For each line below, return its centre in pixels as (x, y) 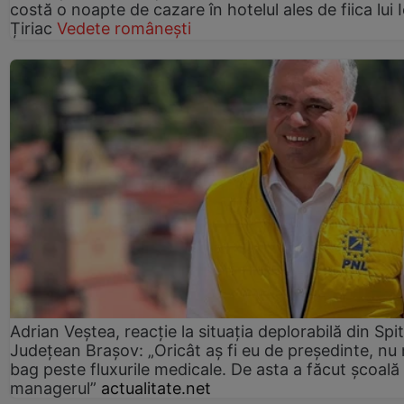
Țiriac (31, 29)
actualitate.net (156, 388)
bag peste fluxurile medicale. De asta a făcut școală (205, 369)
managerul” (53, 388)
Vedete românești (124, 29)
